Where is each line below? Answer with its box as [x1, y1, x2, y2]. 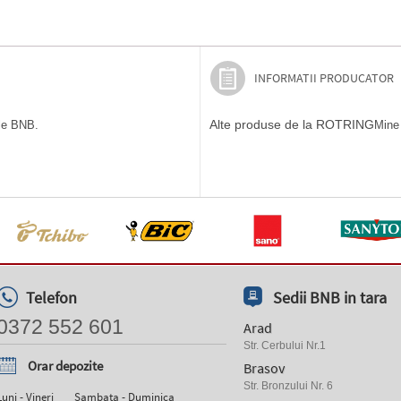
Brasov [243, 359, 285, 377]
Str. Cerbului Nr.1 [243, 339, 326, 352]
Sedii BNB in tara [273, 287, 387, 308]
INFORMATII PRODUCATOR [254, 70, 394, 86]
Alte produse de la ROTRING [209, 117, 374, 132]
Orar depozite [28, 357, 103, 374]
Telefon [26, 287, 77, 308]
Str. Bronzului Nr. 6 [243, 380, 333, 392]
